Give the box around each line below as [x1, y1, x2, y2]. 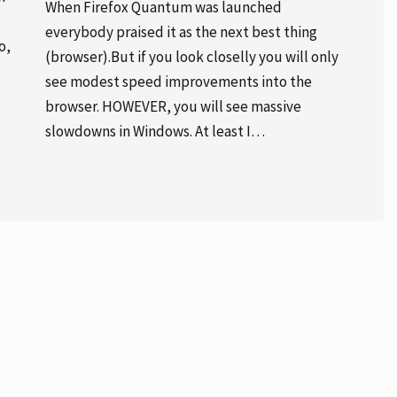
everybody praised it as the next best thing [44, 21, 317, 42]
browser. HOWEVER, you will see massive [44, 96, 301, 116]
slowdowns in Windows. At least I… [44, 121, 265, 141]
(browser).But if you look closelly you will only [44, 46, 339, 66]
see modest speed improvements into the [44, 71, 312, 91]
